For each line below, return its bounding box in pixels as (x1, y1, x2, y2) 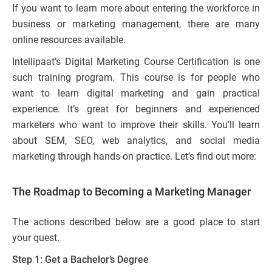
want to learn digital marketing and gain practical (12, 87, 260, 100)
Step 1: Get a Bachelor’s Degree (12, 254, 149, 266)
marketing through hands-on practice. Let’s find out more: (12, 151, 256, 163)
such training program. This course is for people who (12, 72, 260, 84)
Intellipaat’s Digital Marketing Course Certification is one (12, 56, 260, 68)
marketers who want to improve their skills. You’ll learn (12, 119, 260, 131)
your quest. (12, 232, 59, 244)
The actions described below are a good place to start (12, 216, 260, 228)
